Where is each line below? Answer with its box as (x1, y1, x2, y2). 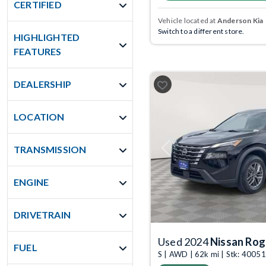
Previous (164, 147, 194, 157)
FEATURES (14, 46, 62, 57)
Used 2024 (158, 235, 210, 249)
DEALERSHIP (14, 78, 71, 90)
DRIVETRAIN (14, 209, 71, 220)
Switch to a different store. (158, 27, 245, 36)
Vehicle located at (158, 16, 217, 26)
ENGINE (14, 176, 49, 188)
